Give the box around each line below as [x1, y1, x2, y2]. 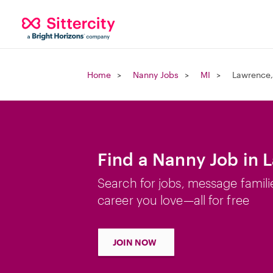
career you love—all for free [97, 193, 249, 207]
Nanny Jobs [133, 69, 179, 80]
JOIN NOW [113, 237, 157, 247]
